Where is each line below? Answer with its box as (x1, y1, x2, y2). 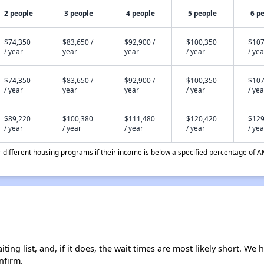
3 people (64, 8, 94, 18)
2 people (4, 8, 34, 18)
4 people (126, 8, 156, 18)
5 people (188, 8, 217, 18)
